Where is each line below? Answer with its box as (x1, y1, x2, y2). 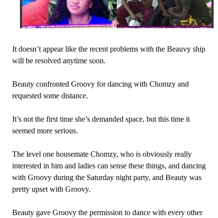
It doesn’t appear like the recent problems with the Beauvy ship (12, 44, 205, 53)
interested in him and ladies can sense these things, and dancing (12, 161, 206, 170)
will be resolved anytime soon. (12, 56, 106, 65)
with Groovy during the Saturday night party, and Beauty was (12, 173, 201, 182)
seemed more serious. (12, 126, 78, 135)
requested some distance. (12, 91, 88, 100)
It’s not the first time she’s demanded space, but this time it (12, 114, 190, 123)
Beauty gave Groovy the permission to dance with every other (12, 208, 202, 217)
